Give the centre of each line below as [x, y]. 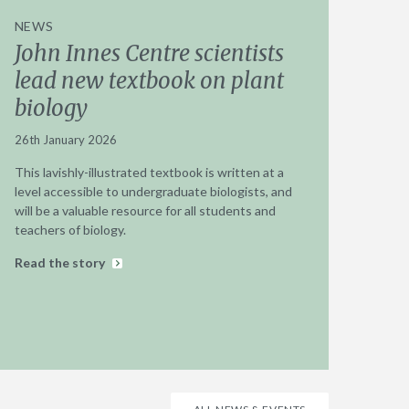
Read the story [61, 262]
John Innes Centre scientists [149, 53]
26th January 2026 [65, 139]
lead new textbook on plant [149, 80]
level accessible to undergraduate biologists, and [153, 191]
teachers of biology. [70, 229]
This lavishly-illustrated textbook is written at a [149, 172]
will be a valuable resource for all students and [145, 210]
